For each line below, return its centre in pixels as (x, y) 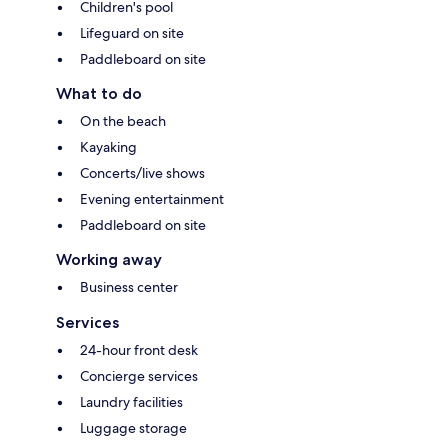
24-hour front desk (139, 349)
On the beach (123, 120)
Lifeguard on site (132, 32)
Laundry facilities (131, 401)
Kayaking (108, 146)
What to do (99, 93)
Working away (109, 259)
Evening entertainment (152, 198)
